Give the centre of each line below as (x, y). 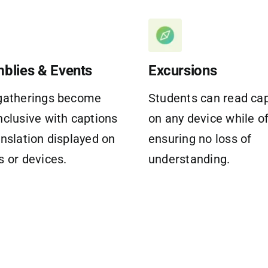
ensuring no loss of (200, 138)
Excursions (182, 70)
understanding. (189, 159)
